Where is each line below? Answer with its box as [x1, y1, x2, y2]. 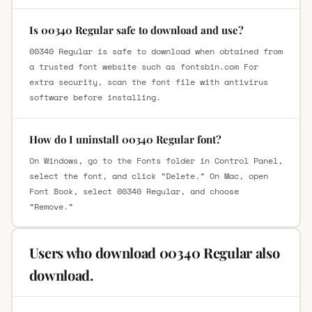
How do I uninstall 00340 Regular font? [29, 132, 221, 146]
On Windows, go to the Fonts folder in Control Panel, [29, 154, 283, 166]
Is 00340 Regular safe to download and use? [29, 22, 244, 37]
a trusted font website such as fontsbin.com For [29, 60, 258, 72]
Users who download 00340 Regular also [29, 242, 280, 262]
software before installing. [29, 91, 161, 103]
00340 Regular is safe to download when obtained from [29, 45, 283, 57]
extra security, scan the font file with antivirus [29, 75, 268, 88]
